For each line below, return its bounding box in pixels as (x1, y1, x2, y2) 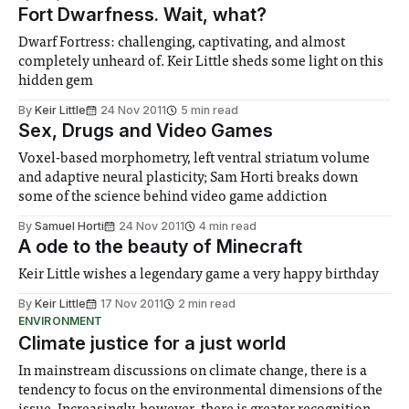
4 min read (199, 219, 257, 234)
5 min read (181, 103, 238, 118)
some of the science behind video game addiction (18, 190, 328, 205)
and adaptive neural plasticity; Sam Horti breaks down (18, 171, 359, 186)
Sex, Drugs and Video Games (18, 120, 273, 142)
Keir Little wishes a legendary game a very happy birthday (18, 267, 380, 283)
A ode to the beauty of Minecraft (18, 236, 302, 258)
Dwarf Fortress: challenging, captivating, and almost (18, 36, 346, 51)
